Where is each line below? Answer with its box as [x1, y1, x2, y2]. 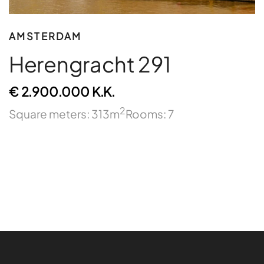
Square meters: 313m [9, 106, 120, 121]
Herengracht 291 [9, 50, 171, 77]
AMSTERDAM [9, 30, 82, 43]
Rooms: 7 [126, 106, 174, 121]
